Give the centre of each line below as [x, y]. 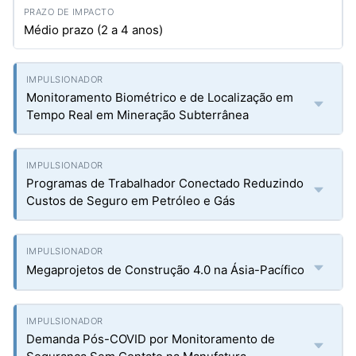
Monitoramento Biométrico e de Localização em [160, 97]
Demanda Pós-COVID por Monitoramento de [151, 339]
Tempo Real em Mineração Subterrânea [137, 115]
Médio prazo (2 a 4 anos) [93, 30]
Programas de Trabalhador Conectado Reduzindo [165, 183]
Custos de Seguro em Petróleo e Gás [131, 201]
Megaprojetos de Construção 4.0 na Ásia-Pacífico [165, 270]
